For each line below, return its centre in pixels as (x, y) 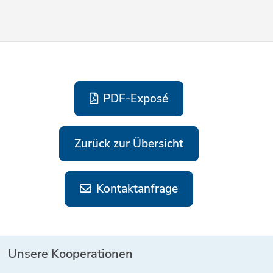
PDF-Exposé (134, 98)
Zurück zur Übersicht (129, 144)
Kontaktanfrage (135, 189)
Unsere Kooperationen (70, 253)
